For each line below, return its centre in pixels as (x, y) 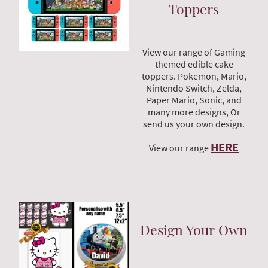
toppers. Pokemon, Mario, (194, 76)
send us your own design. (194, 124)
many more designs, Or (194, 112)
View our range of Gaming (194, 52)
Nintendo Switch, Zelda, (194, 88)
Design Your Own (194, 230)
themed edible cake (194, 64)
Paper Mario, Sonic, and (194, 100)
